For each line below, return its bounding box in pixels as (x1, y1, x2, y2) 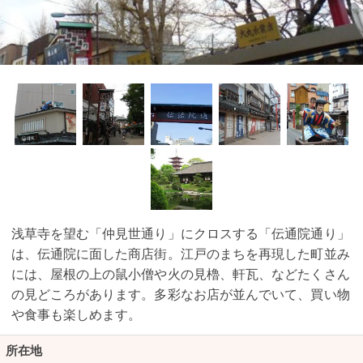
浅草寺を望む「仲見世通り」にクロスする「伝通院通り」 (11, 223, 350, 242)
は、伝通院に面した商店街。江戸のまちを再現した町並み (11, 243, 350, 263)
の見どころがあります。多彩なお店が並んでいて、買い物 (11, 284, 350, 303)
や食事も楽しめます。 (11, 304, 142, 323)
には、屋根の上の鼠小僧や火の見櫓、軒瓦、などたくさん (11, 263, 350, 283)
